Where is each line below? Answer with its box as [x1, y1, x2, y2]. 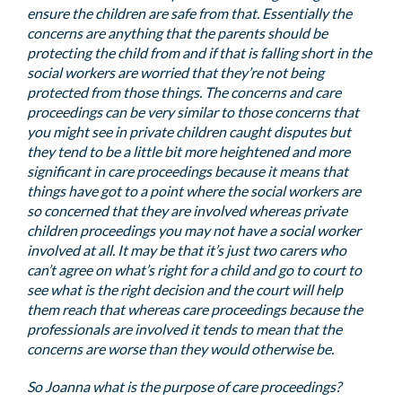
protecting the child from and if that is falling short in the [27, 44, 371, 61]
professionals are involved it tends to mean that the [27, 320, 342, 337]
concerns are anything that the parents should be [27, 24, 328, 41]
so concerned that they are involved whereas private [27, 202, 347, 219]
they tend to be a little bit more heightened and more [27, 143, 350, 160]
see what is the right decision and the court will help [27, 281, 343, 298]
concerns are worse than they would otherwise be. [27, 340, 334, 357]
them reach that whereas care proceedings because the [27, 301, 363, 318]
